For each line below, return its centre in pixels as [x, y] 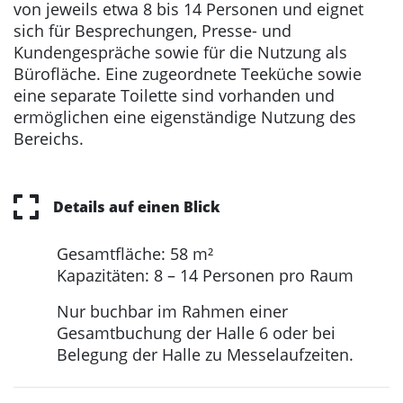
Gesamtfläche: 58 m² [135, 254]
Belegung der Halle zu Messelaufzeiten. [205, 355]
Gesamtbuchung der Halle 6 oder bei [196, 333]
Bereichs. [49, 139]
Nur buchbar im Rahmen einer [172, 312]
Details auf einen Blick [137, 206]
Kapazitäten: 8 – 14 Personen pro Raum [205, 276]
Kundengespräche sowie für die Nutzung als [180, 53]
